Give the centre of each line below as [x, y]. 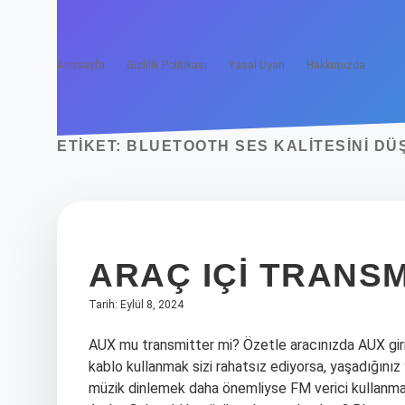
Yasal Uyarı [257, 65]
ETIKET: [92, 146]
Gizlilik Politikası [167, 65]
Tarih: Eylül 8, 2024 [136, 305]
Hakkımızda [336, 65]
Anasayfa [81, 65]
